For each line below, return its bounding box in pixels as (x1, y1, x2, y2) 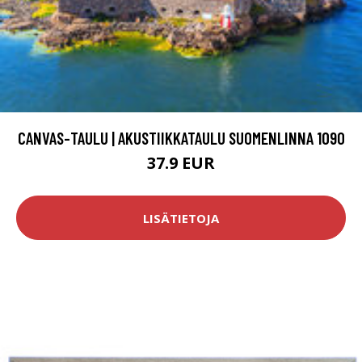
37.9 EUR (147, 152, 215, 175)
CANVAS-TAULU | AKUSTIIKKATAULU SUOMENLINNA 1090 (17, 128, 345, 149)
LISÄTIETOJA (143, 209, 219, 226)
